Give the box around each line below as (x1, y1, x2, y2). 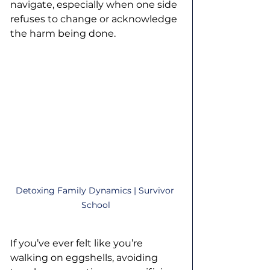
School (81, 199, 110, 211)
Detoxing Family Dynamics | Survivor (15, 185, 177, 196)
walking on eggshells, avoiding (10, 252, 160, 264)
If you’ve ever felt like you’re (10, 237, 145, 250)
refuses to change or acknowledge (10, 13, 180, 25)
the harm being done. (10, 28, 116, 39)
